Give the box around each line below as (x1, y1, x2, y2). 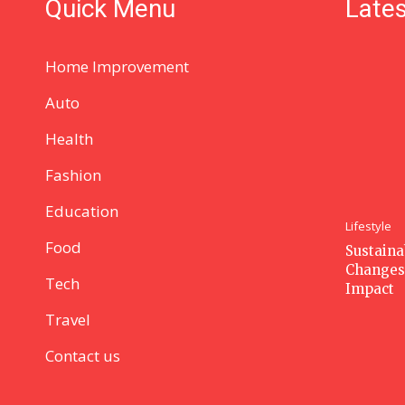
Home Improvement (45, 56, 189, 78)
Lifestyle (345, 217, 392, 234)
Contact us (45, 345, 120, 367)
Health (45, 128, 93, 150)
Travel (45, 309, 90, 331)
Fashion (45, 165, 101, 186)
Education (45, 201, 118, 222)
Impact (345, 279, 395, 297)
